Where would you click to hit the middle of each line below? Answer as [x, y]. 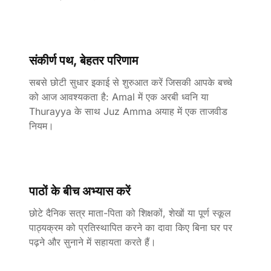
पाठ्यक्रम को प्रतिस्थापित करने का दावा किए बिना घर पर [131, 227]
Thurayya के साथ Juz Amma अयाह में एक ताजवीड [128, 111]
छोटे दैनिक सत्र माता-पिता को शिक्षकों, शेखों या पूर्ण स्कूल [130, 213]
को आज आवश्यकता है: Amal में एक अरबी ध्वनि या [119, 97]
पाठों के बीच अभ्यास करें [80, 191]
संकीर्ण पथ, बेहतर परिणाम [83, 60]
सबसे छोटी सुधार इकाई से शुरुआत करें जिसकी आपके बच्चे [131, 82]
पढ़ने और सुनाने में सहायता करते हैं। [93, 242]
